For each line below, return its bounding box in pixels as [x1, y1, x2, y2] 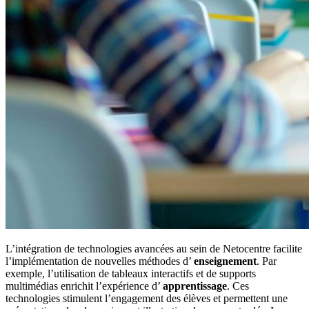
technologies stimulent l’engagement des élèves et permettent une [6, 292, 288, 305]
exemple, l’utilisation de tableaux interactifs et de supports [6, 268, 256, 280]
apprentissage [163, 280, 227, 292]
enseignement [194, 255, 257, 268]
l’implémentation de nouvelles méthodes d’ [6, 255, 194, 268]
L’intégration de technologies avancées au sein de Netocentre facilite [6, 243, 302, 255]
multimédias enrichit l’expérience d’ [6, 280, 163, 292]
